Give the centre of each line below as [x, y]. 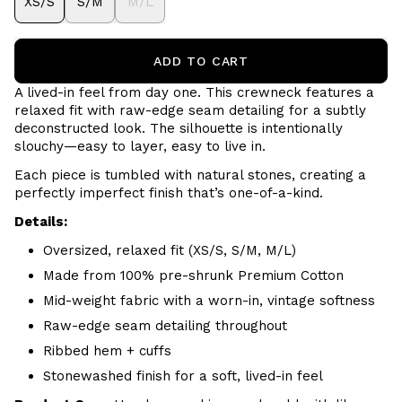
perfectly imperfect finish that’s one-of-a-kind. [169, 193]
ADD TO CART [201, 61]
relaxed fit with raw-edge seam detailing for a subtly [190, 110]
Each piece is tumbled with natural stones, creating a [190, 175]
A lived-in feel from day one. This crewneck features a [194, 92]
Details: [41, 222]
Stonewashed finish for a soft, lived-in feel [183, 376]
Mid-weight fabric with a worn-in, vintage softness [209, 301]
